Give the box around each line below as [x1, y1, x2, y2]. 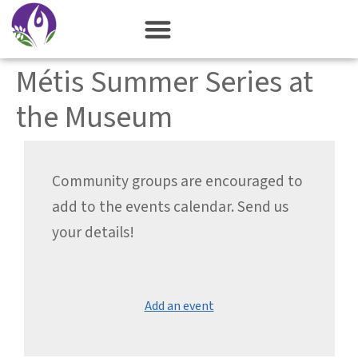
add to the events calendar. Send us [51, 195, 288, 218]
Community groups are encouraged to [51, 169, 303, 193]
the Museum [16, 95, 173, 139]
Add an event [144, 296, 214, 315]
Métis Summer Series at [16, 60, 313, 104]
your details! [51, 221, 134, 244]
